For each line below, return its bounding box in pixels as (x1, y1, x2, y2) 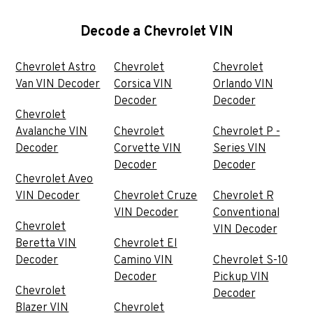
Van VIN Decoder (15, 77, 101, 92)
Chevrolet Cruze (114, 189, 198, 203)
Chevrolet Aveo (15, 172, 94, 187)
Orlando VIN (212, 77, 273, 92)
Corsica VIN (114, 77, 173, 92)
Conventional (212, 205, 279, 220)
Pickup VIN (212, 270, 269, 284)
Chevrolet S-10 (212, 253, 288, 268)
